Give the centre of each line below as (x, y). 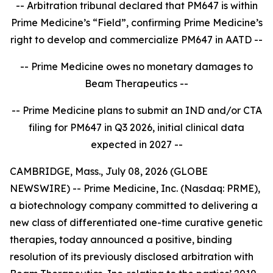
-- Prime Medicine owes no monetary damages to (136, 66)
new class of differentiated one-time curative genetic (136, 222)
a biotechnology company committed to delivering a (134, 205)
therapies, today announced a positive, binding (121, 239)
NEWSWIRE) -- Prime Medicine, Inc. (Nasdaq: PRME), (135, 188)
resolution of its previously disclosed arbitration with (132, 257)
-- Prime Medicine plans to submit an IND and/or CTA (136, 110)
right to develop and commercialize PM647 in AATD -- (136, 40)
